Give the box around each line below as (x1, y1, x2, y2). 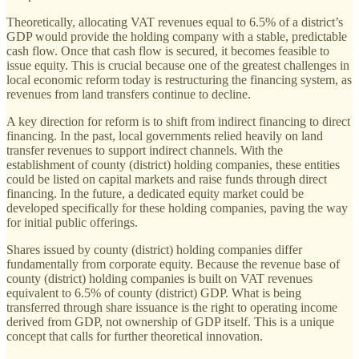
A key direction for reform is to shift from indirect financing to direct (6, 115, 350, 129)
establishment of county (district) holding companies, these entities (6, 158, 340, 172)
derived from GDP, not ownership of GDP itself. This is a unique (6, 315, 334, 329)
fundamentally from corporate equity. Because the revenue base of (6, 257, 340, 272)
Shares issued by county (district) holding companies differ (6, 243, 302, 257)
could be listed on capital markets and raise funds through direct (6, 172, 327, 187)
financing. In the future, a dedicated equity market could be (6, 187, 304, 201)
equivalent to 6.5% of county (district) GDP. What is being (6, 286, 301, 301)
